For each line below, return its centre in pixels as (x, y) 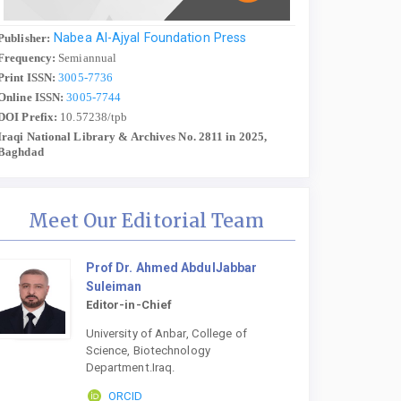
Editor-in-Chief (129, 304)
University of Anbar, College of (166, 334)
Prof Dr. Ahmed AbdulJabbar (171, 267)
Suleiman (114, 286)
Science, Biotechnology (148, 351)
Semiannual (86, 57)
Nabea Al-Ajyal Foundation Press (152, 37)
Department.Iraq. (130, 368)
